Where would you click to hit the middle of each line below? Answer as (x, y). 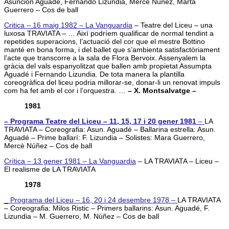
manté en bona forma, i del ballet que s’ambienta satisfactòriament (112, 49)
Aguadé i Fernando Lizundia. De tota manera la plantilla (94, 74)
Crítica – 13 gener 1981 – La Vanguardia (70, 161)
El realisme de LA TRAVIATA (50, 169)
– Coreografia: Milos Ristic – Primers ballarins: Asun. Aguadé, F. (107, 208)
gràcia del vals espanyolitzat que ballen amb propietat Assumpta (108, 66)
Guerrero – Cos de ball (41, 9)
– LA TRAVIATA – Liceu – (177, 161)
